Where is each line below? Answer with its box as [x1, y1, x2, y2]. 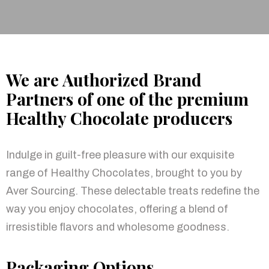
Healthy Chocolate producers [6, 107, 232, 130]
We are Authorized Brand [6, 68, 202, 91]
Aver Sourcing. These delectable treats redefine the [6, 185, 259, 198]
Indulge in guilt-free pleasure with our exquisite [6, 149, 234, 162]
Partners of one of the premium [6, 88, 249, 110]
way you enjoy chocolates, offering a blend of [6, 203, 228, 216]
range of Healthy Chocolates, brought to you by [6, 167, 242, 180]
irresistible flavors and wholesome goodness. [6, 221, 229, 234]
